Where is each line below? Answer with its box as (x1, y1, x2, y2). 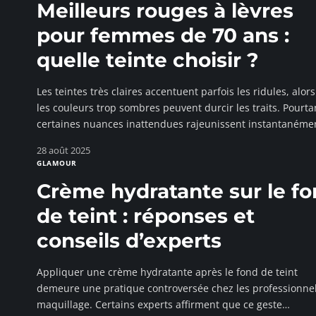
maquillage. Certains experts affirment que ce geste (37, 298, 282, 311)
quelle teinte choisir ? (37, 48, 259, 72)
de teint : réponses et (37, 204, 255, 228)
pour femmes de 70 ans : (37, 23, 289, 47)
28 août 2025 (37, 144, 90, 157)
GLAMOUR (37, 158, 77, 168)
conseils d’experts (37, 229, 221, 253)
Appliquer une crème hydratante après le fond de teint (37, 265, 298, 279)
